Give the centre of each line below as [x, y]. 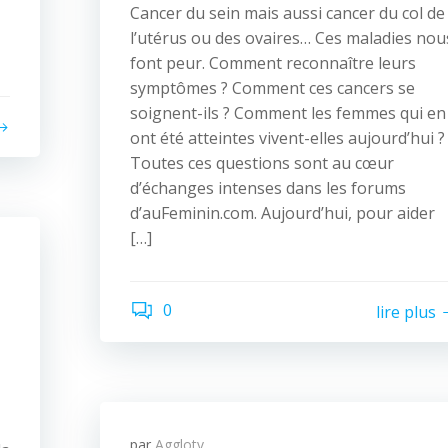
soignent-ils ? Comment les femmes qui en [288, 113]
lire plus [406, 311]
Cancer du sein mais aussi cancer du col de [287, 13]
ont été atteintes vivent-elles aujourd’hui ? [287, 138]
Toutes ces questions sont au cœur [262, 163]
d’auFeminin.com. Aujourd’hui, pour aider [282, 213]
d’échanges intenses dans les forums [268, 188]
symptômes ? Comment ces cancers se [272, 88]
